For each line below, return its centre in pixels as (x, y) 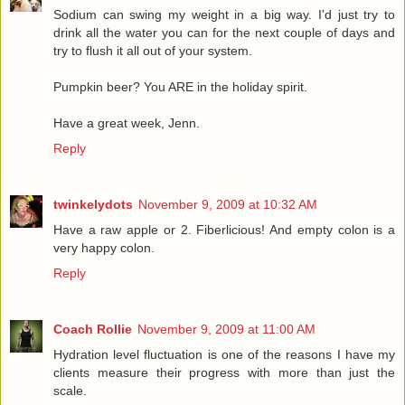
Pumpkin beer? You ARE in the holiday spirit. (180, 86)
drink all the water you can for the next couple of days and (224, 32)
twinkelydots (93, 204)
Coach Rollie (93, 329)
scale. (70, 390)
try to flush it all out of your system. (153, 50)
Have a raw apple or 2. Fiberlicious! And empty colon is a (224, 229)
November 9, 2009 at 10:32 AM (228, 204)
